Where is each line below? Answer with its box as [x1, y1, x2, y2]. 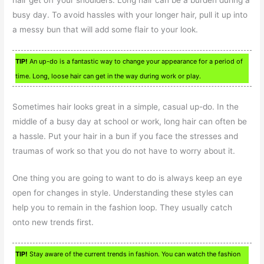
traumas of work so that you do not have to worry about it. [12, 146, 236, 156]
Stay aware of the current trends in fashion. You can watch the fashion [28, 250, 241, 259]
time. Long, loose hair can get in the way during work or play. [15, 71, 202, 80]
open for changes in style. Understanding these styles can [12, 188, 234, 198]
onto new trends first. [12, 217, 94, 227]
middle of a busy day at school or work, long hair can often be [12, 116, 247, 126]
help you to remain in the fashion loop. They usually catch [12, 203, 233, 213]
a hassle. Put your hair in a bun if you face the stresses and [12, 131, 239, 141]
